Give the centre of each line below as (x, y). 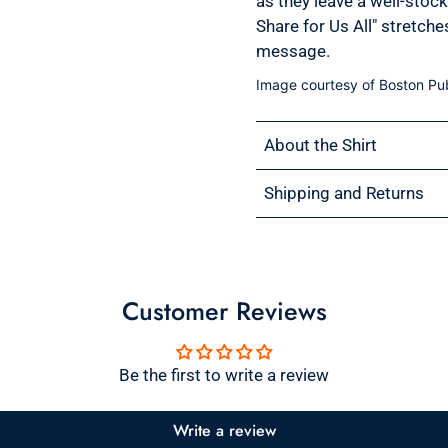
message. (293, 51)
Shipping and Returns (344, 193)
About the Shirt (320, 145)
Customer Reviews (224, 311)
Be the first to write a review (224, 375)
